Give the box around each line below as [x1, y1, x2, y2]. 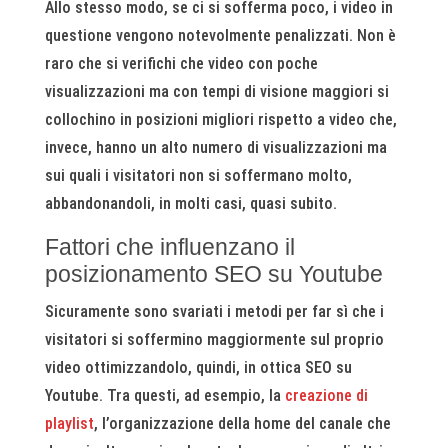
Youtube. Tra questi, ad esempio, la [44, 386, 285, 405]
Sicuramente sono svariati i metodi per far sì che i [44, 302, 384, 321]
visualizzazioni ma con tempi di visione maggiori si [44, 82, 389, 101]
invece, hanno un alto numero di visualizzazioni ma [44, 138, 387, 157]
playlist [44, 414, 94, 433]
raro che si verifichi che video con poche [44, 54, 318, 73]
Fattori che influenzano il [44, 234, 295, 260]
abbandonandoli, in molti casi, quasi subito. [44, 194, 337, 213]
